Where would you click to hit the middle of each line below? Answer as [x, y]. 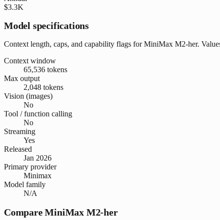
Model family [25, 184]
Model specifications [46, 26]
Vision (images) [28, 96]
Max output [22, 78]
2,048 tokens [43, 87]
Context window [30, 60]
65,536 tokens [45, 69]
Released [18, 149]
